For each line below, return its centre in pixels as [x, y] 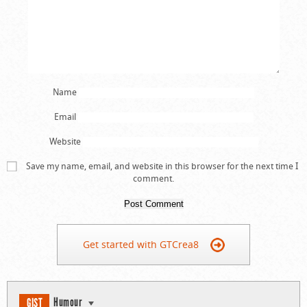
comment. [153, 178]
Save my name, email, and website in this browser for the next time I [162, 165]
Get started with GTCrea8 [140, 244]
